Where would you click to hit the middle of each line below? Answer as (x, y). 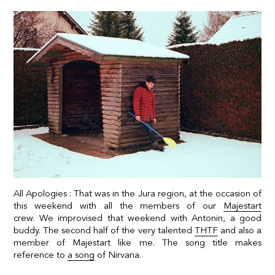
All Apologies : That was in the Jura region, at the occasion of (137, 193)
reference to (41, 254)
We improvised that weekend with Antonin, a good (148, 218)
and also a (240, 230)
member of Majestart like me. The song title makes (137, 242)
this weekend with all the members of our (118, 205)
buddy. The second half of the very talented (104, 230)
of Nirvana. (118, 254)
